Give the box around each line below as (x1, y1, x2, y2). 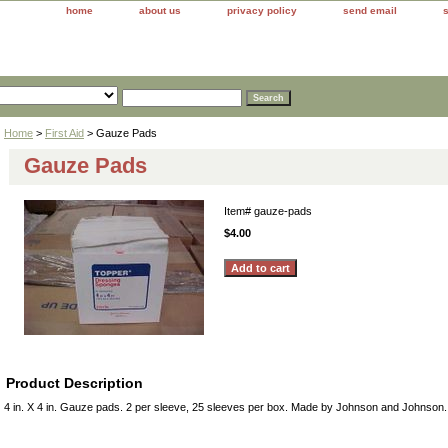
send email (343, 5, 397, 16)
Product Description (6, 374, 143, 391)
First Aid (45, 126, 84, 139)
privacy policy (227, 5, 297, 16)
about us (139, 5, 181, 16)
